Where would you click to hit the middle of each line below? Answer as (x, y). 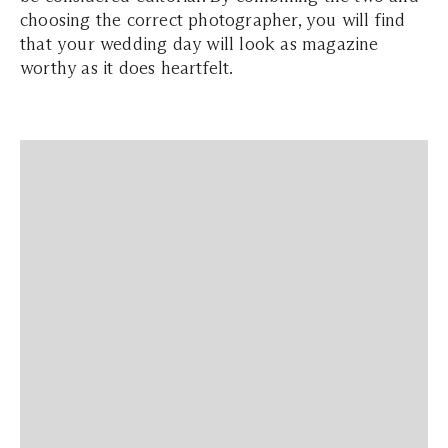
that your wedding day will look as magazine (199, 44)
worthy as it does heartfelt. (127, 68)
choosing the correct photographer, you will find (213, 20)
